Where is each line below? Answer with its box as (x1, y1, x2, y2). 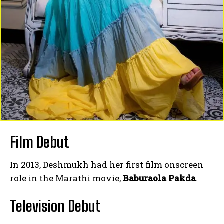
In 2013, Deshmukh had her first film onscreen (10, 159, 203, 171)
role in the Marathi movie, (10, 172, 123, 184)
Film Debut (10, 133, 69, 151)
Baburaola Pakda (123, 172, 196, 184)
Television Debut (10, 197, 101, 215)
